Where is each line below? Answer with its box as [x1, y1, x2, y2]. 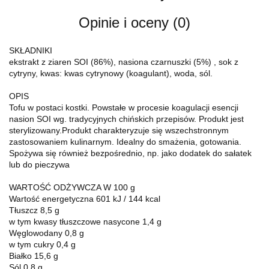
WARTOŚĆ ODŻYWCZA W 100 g [9, 182, 135, 192]
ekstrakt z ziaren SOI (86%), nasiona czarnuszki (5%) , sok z [9, 56, 238, 67]
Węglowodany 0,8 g [9, 228, 84, 238]
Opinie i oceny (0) [79, 14, 190, 31]
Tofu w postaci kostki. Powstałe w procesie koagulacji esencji [9, 102, 238, 112]
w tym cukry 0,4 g [9, 239, 76, 249]
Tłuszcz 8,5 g [9, 205, 59, 215]
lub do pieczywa [9, 159, 70, 169]
